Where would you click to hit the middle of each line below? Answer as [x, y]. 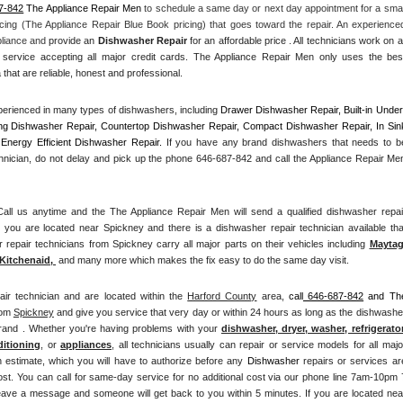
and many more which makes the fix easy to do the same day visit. [202, 260]
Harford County [222, 296]
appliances [86, 345]
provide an [72, 41]
